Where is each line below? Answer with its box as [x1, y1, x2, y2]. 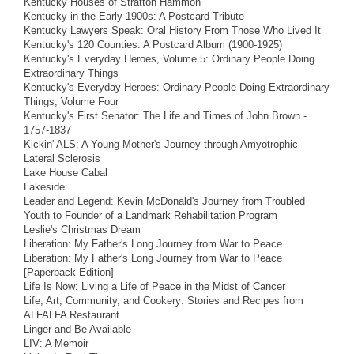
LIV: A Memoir [24, 337, 88, 349]
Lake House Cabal [24, 166, 107, 179]
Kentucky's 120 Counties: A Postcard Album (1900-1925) [24, 38, 282, 51]
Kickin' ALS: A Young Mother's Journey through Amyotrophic [24, 137, 298, 150]
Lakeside [24, 180, 65, 193]
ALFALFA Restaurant [24, 308, 119, 321]
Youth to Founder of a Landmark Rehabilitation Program [24, 209, 277, 221]
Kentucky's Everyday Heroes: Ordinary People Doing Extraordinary [24, 81, 330, 93]
